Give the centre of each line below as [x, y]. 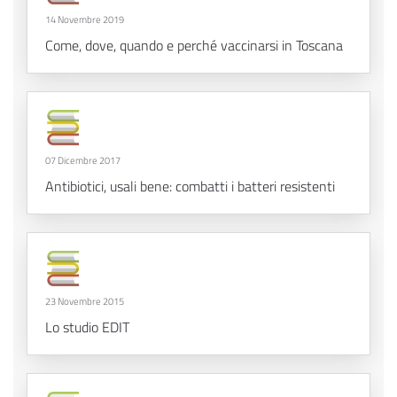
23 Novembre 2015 [85, 302]
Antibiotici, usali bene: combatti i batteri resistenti [190, 187]
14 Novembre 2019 [85, 20]
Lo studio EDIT [87, 327]
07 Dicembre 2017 [83, 161]
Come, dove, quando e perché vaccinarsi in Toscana [194, 46]
